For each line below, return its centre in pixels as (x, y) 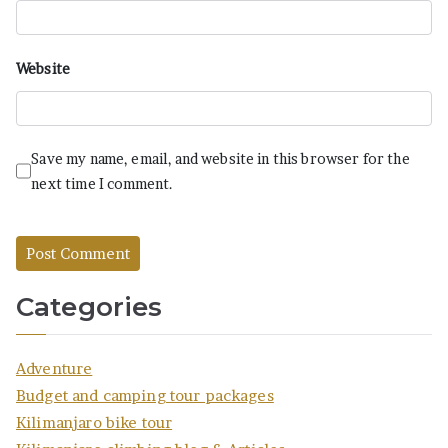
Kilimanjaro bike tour (94, 422)
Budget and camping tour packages (145, 395)
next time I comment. (102, 183)
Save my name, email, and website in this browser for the (220, 158)
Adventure (54, 368)
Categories (89, 306)
